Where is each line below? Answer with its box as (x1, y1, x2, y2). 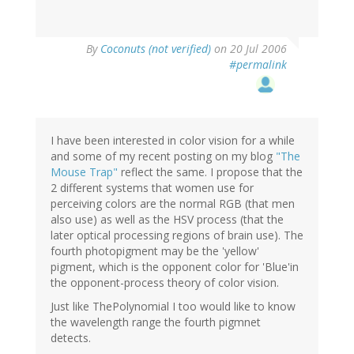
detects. (51, 330, 91, 345)
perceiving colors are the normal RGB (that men (51, 195, 295, 211)
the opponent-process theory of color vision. (51, 274, 279, 290)
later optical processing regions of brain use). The (51, 227, 303, 243)
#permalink (229, 56, 287, 72)
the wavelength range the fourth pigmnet (51, 314, 261, 330)
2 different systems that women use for (51, 179, 254, 195)
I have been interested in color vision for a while (51, 132, 295, 148)
